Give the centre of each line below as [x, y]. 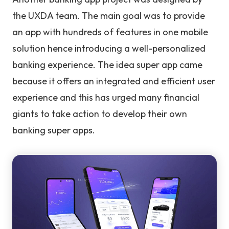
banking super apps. [54, 130]
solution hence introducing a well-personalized [109, 48]
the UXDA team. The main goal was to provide [109, 15]
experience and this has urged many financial [106, 97]
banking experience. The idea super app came [107, 64]
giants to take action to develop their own [100, 113]
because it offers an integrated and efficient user [114, 81]
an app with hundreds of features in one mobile [110, 32]
